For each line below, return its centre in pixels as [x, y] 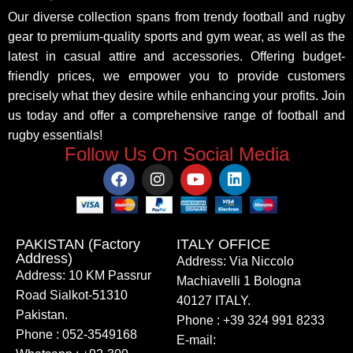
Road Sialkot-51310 [72, 295]
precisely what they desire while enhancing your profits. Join [176, 96]
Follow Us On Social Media [176, 154]
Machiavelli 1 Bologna [239, 281]
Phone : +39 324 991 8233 [251, 320]
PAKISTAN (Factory [78, 244]
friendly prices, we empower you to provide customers [176, 76]
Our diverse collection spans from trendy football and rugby [176, 17]
